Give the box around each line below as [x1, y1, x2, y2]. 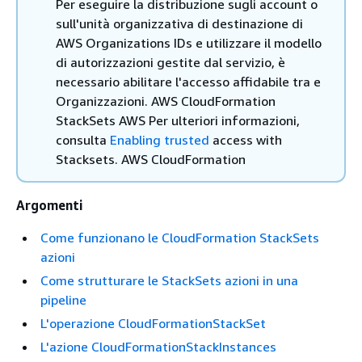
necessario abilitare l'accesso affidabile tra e [56, 74, 321, 90]
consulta [56, 132, 110, 148]
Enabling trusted [110, 132, 209, 148]
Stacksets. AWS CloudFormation [56, 151, 246, 167]
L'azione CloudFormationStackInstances [40, 339, 276, 355]
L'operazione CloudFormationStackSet [40, 315, 266, 331]
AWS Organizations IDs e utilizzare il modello [56, 35, 322, 51]
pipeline [40, 292, 86, 308]
